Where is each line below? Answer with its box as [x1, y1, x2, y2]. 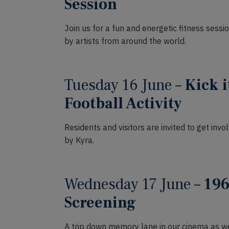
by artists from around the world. [64, 36, 186, 46]
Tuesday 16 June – [64, 75, 185, 95]
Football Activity [64, 94, 182, 113]
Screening [64, 193, 136, 213]
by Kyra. [64, 135, 94, 145]
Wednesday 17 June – [64, 174, 204, 194]
